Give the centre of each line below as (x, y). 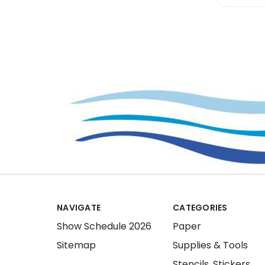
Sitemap (76, 245)
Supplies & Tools (210, 245)
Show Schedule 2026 (104, 226)
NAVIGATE (79, 208)
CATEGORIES (200, 208)
